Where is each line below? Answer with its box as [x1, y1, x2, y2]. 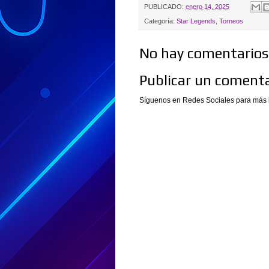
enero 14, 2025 [186, 3, 229, 11]
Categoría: [144, 17, 177, 25]
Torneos [219, 17, 243, 25]
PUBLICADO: [144, 3, 186, 11]
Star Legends [177, 17, 216, 25]
